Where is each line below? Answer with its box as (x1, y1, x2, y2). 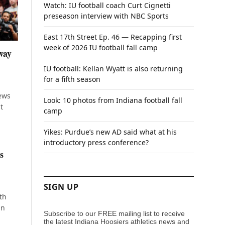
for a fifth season (44, 74, 100, 84)
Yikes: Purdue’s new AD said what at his (44, 127, 177, 137)
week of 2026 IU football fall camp (44, 43, 158, 52)
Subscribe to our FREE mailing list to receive (44, 209, 185, 218)
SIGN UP (44, 181, 79, 192)
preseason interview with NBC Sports (44, 11, 169, 21)
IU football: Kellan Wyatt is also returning (44, 64, 183, 73)
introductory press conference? (44, 138, 149, 147)
